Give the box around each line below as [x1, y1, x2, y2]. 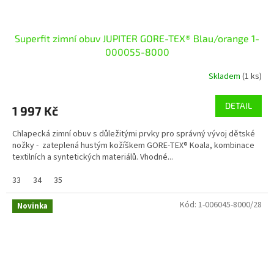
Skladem [209, 70, 242, 83]
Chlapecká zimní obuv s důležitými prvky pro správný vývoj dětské [12, 127, 255, 140]
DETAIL [225, 100, 252, 111]
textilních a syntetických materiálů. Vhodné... [12, 150, 173, 163]
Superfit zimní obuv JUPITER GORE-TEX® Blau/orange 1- [15, 32, 259, 44]
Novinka [17, 200, 48, 212]
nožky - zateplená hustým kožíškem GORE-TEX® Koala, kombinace [12, 139, 254, 152]
